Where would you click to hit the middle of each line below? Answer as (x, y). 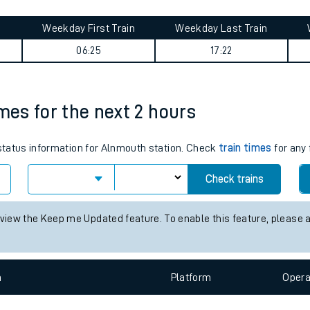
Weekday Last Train (221, 97)
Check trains (234, 248)
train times (245, 217)
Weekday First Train (89, 97)
